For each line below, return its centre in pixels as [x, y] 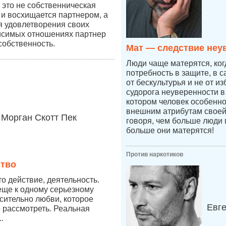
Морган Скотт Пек [39, 118]
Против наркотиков [155, 154]
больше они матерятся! [170, 130]
